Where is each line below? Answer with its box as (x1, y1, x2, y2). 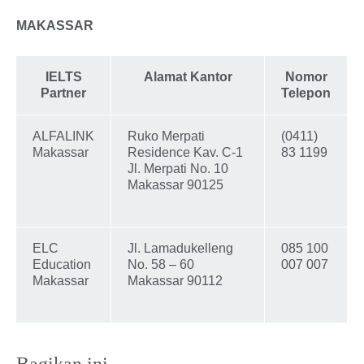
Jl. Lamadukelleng (128, 241, 233, 256)
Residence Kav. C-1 (128, 145, 243, 160)
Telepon (281, 86, 331, 101)
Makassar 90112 (128, 274, 223, 288)
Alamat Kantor (143, 70, 232, 84)
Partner (41, 86, 86, 101)
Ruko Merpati (128, 129, 205, 144)
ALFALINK (32, 129, 94, 144)
